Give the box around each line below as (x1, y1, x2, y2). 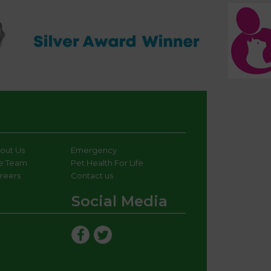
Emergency (70, 145, 117, 155)
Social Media (71, 192, 168, 211)
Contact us (70, 171, 113, 181)
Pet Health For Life (70, 158, 143, 168)
